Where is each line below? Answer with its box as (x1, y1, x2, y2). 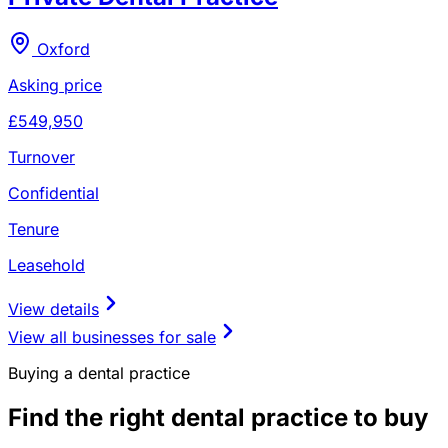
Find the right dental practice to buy (8, 402, 428, 432)
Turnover (8, 146, 75, 167)
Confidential (8, 182, 99, 203)
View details (8, 298, 99, 319)
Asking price (8, 74, 102, 95)
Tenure (8, 218, 59, 239)
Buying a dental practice (8, 362, 190, 383)
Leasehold (8, 254, 85, 275)
